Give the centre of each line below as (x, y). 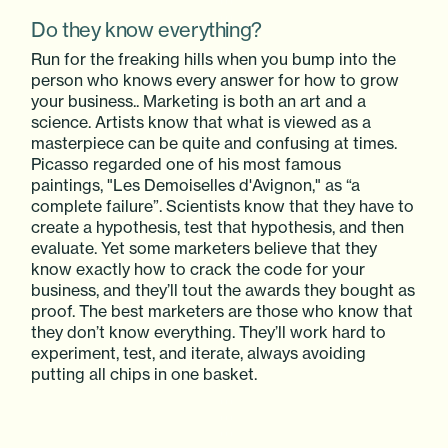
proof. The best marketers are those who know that (222, 311)
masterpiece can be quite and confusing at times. (214, 143)
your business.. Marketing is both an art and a (199, 101)
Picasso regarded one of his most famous (186, 164)
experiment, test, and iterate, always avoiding (199, 353)
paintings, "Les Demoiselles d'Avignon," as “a (196, 185)
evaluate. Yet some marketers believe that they (204, 248)
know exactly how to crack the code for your (198, 269)
